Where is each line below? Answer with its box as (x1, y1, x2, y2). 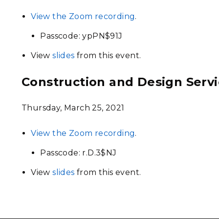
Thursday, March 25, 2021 (22, 103, 125, 112)
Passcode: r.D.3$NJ (40, 148, 117, 157)
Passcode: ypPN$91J (40, 31, 123, 41)
